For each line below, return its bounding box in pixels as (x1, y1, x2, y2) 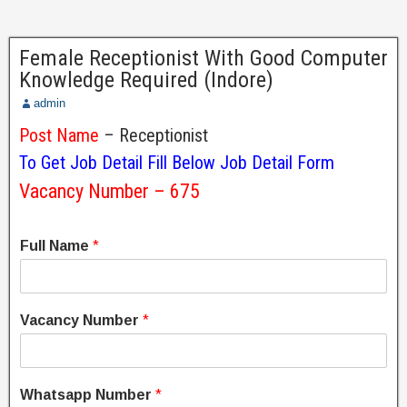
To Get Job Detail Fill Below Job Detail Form (19, 152, 334, 174)
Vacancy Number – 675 (19, 180, 200, 203)
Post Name (19, 124, 99, 146)
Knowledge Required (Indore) (19, 67, 273, 93)
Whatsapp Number (20, 387, 155, 402)
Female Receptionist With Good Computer (19, 45, 388, 71)
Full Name (20, 238, 93, 253)
